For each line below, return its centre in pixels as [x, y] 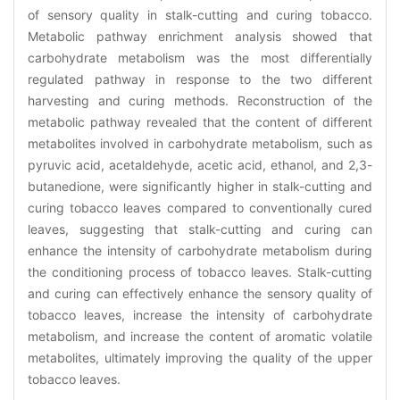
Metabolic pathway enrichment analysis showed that [200, 36]
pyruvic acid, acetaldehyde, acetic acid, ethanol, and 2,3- [200, 164]
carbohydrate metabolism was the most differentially [200, 57]
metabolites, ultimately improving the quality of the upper [200, 357]
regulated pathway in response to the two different [200, 79]
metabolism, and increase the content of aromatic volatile [200, 336]
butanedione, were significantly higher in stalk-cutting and [200, 186]
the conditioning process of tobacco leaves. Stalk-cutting [200, 271]
